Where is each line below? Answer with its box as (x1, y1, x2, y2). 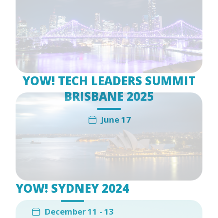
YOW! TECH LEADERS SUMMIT (22, 72, 196, 89)
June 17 (101, 113, 131, 125)
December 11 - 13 (44, 205, 114, 217)
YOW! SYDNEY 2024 (16, 180, 129, 196)
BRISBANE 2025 (64, 88, 154, 104)
